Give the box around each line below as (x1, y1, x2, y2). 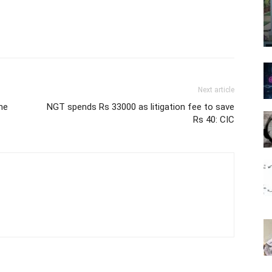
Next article (198, 85, 234, 94)
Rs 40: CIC (193, 114, 234, 125)
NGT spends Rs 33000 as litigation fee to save (47, 101, 234, 112)
